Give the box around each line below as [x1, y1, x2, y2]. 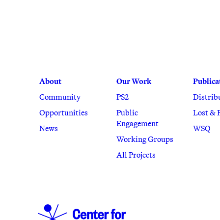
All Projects [116, 149, 156, 160]
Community [39, 91, 81, 102]
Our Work [116, 76, 151, 86]
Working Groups [116, 134, 173, 144]
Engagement [116, 118, 159, 128]
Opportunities [39, 107, 88, 117]
